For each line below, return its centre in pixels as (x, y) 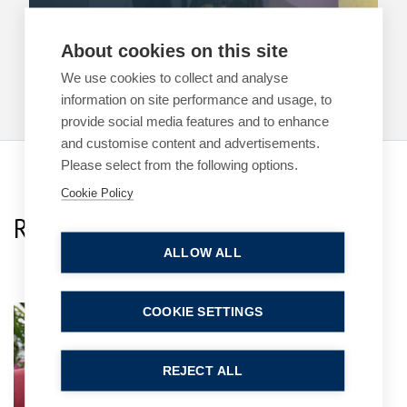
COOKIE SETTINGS (203, 312)
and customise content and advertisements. (191, 143)
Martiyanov (236, 340)
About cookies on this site (175, 50)
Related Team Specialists (149, 228)
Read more (137, 64)
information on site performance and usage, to (197, 99)
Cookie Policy (98, 193)
